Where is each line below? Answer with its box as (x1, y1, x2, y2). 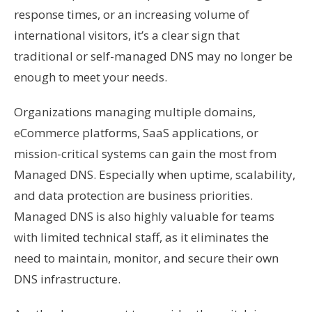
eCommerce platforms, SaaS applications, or (14, 125, 258, 141)
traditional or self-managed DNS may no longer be (14, 48, 292, 64)
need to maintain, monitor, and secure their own (14, 250, 279, 266)
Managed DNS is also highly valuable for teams (14, 208, 274, 224)
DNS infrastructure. (14, 271, 120, 287)
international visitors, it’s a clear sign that (14, 27, 240, 43)
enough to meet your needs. (14, 69, 167, 85)
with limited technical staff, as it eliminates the (14, 229, 269, 245)
